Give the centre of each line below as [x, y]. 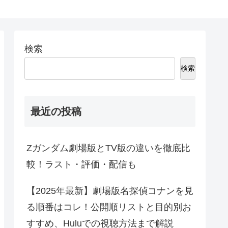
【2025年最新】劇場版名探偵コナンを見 [110, 191]
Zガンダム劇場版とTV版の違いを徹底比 [108, 148]
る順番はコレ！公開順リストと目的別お [109, 207]
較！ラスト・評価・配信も [81, 165]
